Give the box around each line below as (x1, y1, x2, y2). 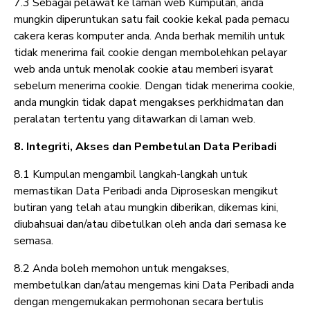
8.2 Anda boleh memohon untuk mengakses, (14, 261, 229, 277)
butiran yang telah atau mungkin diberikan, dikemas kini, (14, 200, 278, 216)
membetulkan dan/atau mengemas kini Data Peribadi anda (14, 277, 294, 293)
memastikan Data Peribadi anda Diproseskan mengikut (14, 183, 278, 199)
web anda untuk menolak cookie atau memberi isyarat (14, 62, 273, 77)
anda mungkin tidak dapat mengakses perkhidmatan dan (14, 95, 284, 111)
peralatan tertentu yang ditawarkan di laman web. (14, 111, 255, 127)
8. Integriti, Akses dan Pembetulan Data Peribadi (14, 139, 277, 155)
